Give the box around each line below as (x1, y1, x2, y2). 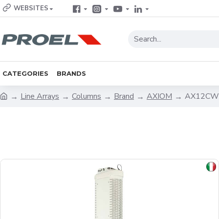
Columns (72, 91, 101, 102)
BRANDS (57, 69, 86, 77)
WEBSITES (14, 4, 48, 13)
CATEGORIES (2, 69, 48, 77)
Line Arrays (21, 91, 59, 102)
